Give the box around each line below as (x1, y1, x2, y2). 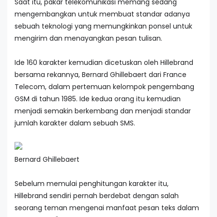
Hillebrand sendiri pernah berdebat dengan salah (15, 190, 179, 201)
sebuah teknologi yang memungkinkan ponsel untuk (15, 21, 192, 31)
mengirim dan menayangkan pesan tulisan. (15, 33, 162, 43)
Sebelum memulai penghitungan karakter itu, (15, 178, 169, 188)
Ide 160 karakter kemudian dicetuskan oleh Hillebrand (15, 57, 193, 67)
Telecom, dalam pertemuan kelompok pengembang (15, 81, 194, 92)
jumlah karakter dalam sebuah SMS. (15, 118, 135, 128)
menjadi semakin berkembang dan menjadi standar (15, 106, 191, 116)
